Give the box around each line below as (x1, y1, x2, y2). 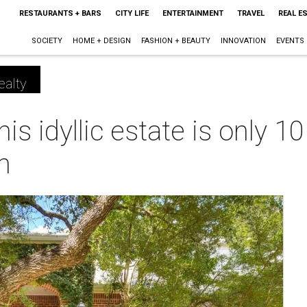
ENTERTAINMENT (162, 9, 223, 18)
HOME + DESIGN (72, 36, 131, 45)
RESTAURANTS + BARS (19, 9, 101, 18)
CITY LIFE (114, 9, 149, 18)
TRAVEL (236, 9, 265, 18)
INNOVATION (220, 36, 266, 45)
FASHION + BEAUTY (140, 36, 210, 45)
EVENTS (275, 36, 304, 45)
